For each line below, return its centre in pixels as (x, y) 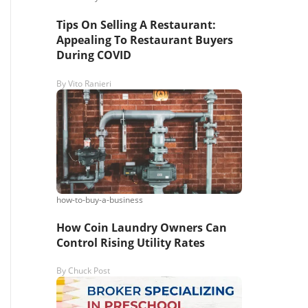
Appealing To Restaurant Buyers (145, 40)
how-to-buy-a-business (100, 199)
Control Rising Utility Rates (131, 242)
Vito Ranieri (90, 83)
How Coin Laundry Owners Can (142, 227)
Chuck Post (89, 271)
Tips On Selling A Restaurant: (136, 25)
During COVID (94, 55)
